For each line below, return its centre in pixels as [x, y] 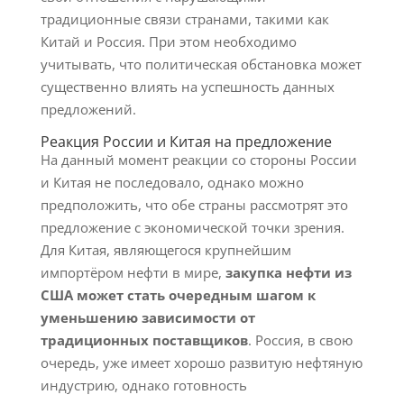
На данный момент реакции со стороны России [198, 160]
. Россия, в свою [300, 340]
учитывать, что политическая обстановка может [201, 64]
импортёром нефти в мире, [133, 272]
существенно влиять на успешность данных [187, 87]
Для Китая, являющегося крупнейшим [165, 250]
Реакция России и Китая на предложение [186, 142]
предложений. [88, 109]
